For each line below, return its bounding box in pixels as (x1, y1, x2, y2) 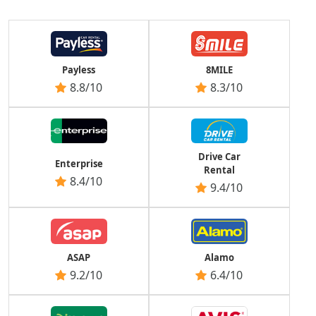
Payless (62, 63, 96, 76)
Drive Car (197, 150, 241, 164)
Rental (203, 164, 235, 177)
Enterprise (54, 157, 103, 170)
